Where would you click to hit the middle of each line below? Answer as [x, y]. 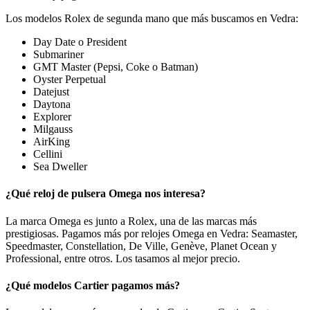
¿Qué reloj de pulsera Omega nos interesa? [106, 194]
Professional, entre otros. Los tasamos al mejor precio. [123, 258]
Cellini [48, 154]
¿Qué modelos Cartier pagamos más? [93, 285]
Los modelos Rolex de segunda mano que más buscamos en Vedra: [152, 19]
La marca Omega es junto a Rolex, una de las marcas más [131, 221]
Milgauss [53, 129]
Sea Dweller [60, 167]
